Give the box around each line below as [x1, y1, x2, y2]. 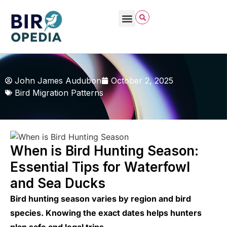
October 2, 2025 [111, 75, 173, 86]
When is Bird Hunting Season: [10, 142, 199, 159]
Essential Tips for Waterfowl [10, 159, 190, 175]
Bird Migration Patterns [15, 88, 103, 98]
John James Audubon [15, 75, 101, 86]
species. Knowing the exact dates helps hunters [10, 207, 202, 218]
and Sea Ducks [10, 175, 105, 191]
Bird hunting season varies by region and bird [10, 193, 191, 204]
